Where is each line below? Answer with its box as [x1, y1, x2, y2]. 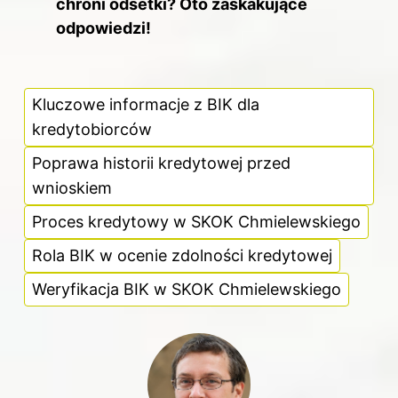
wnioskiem [32, 179, 112, 198]
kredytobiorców [32, 120, 152, 139]
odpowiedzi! [56, 18, 151, 37]
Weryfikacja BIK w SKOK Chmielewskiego [32, 280, 341, 299]
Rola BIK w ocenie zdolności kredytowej [32, 246, 332, 266]
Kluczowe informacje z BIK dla [32, 95, 259, 115]
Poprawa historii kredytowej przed [32, 154, 291, 173]
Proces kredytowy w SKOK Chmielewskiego [32, 212, 361, 232]
